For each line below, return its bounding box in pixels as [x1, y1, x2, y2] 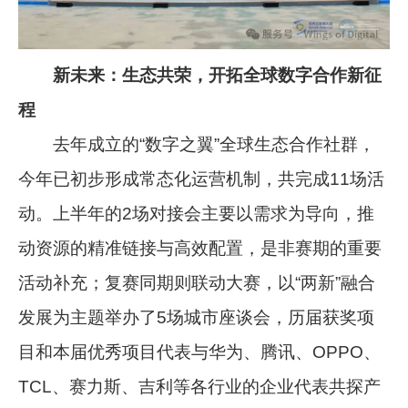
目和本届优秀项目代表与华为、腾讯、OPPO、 [18, 342, 382, 362]
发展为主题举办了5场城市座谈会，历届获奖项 [18, 307, 375, 327]
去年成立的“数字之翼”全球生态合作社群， [18, 134, 376, 154]
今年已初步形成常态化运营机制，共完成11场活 [18, 168, 385, 189]
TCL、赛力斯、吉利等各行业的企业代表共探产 [18, 376, 382, 396]
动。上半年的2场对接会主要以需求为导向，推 [18, 203, 375, 223]
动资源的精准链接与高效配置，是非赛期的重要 [18, 238, 382, 258]
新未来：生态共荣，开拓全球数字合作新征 [18, 65, 382, 85]
